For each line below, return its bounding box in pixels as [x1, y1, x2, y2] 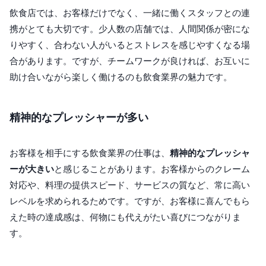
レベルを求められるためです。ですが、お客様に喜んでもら [9, 195, 250, 207]
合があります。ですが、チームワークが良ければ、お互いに [9, 55, 250, 67]
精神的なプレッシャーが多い [9, 111, 148, 124]
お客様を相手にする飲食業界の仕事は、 [9, 147, 170, 159]
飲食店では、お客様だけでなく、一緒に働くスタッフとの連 [9, 7, 250, 19]
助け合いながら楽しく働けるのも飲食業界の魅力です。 [9, 71, 232, 83]
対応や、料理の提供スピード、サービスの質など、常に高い [9, 179, 250, 191]
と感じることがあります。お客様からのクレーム [54, 163, 250, 175]
